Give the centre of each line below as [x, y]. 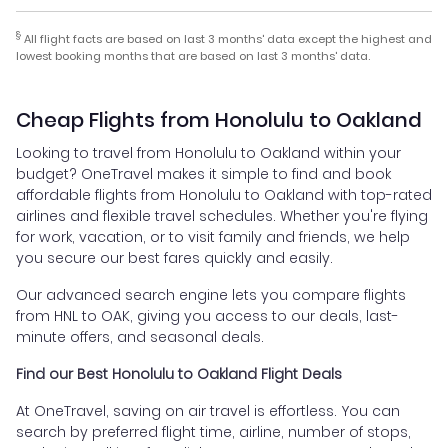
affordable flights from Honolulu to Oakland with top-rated [224, 194]
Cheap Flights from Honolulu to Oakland [219, 119]
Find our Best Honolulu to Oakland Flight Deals [179, 373]
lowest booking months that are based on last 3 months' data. [193, 55]
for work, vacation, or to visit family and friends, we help [213, 236]
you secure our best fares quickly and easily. [174, 257]
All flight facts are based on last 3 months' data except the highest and [226, 38]
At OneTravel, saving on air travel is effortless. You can [208, 410]
